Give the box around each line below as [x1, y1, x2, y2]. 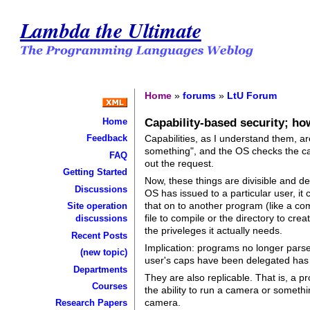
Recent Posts [71, 230, 127, 241]
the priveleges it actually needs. [145, 224, 283, 236]
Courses [91, 280, 127, 291]
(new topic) [80, 247, 127, 258]
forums [183, 89, 217, 101]
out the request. [145, 157, 215, 169]
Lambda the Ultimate [19, 15, 201, 45]
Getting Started [62, 167, 127, 178]
